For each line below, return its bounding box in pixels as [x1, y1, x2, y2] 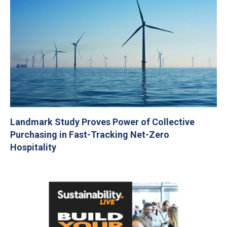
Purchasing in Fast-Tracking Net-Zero [10, 129, 169, 140]
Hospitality [10, 141, 56, 153]
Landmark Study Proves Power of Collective [10, 116, 195, 127]
